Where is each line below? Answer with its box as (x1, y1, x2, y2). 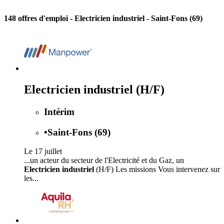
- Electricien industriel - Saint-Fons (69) (70, 14, 202, 23)
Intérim (44, 106, 74, 117)
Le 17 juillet (24, 147, 62, 156)
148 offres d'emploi (4, 14, 70, 23)
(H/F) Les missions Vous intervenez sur (94, 165, 220, 174)
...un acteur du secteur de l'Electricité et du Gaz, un (24, 156, 184, 165)
